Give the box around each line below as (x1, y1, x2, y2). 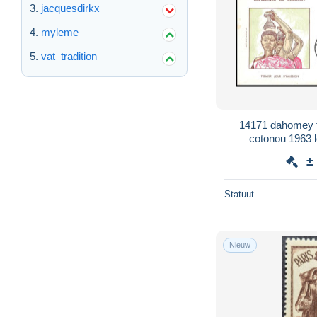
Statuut (224, 188, 254, 200)
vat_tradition (41, 50, 97, 62)
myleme (41, 25, 79, 38)
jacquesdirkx (41, 1, 100, 14)
